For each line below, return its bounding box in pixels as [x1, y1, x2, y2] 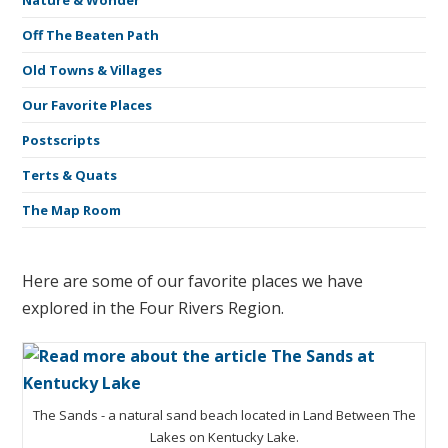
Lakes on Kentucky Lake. [149, 427, 299, 446]
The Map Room [22, 201, 122, 219]
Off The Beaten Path [22, 26, 160, 44]
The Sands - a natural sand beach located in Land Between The [32, 405, 416, 424]
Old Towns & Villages [22, 61, 163, 79]
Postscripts [22, 131, 101, 149]
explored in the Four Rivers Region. [22, 297, 285, 319]
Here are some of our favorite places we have [22, 270, 364, 292]
